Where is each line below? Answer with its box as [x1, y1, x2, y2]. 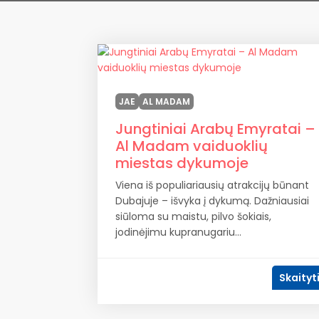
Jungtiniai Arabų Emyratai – [115, 119, 315, 139]
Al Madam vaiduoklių [115, 136, 268, 156]
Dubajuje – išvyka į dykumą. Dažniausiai [115, 194, 309, 208]
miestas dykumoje [115, 153, 249, 173]
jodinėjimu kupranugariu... [115, 225, 241, 239]
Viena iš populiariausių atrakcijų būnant [115, 178, 309, 192]
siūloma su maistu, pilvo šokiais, [115, 209, 271, 224]
